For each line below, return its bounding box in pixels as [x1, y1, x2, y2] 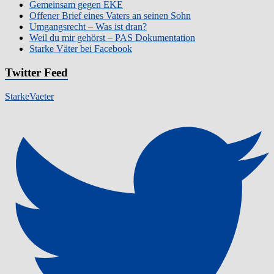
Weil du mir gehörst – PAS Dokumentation [29, 32, 195, 43]
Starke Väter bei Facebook [29, 43, 132, 54]
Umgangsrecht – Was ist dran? [29, 21, 147, 32]
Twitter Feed [5, 66, 68, 80]
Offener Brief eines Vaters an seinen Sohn [29, 10, 191, 21]
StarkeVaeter [5, 91, 54, 102]
